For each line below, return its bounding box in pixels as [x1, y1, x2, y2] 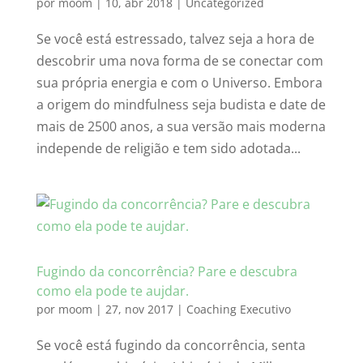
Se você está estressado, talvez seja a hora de [36, 30, 314, 49]
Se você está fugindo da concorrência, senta [36, 336, 305, 355]
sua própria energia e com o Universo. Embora [36, 74, 322, 92]
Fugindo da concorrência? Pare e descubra [36, 263, 297, 281]
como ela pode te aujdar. [36, 282, 189, 301]
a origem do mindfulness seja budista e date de [36, 96, 326, 114]
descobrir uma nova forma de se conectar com [36, 52, 323, 70]
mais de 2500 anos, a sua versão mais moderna [36, 117, 326, 136]
